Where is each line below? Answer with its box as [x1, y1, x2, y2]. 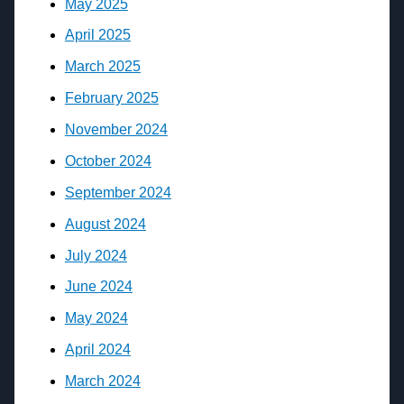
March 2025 [64, 59, 141, 75]
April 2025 [64, 27, 131, 43]
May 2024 [64, 310, 128, 326]
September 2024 [64, 184, 171, 200]
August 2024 [64, 216, 146, 232]
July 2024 [64, 247, 127, 263]
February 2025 [64, 90, 159, 106]
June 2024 [64, 279, 133, 295]
